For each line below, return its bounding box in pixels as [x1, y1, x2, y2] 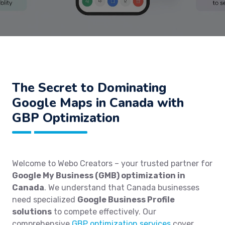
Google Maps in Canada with [12, 94, 184, 111]
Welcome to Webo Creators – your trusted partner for [12, 159, 212, 168]
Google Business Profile [77, 195, 175, 204]
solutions [12, 207, 52, 216]
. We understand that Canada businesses [44, 183, 199, 192]
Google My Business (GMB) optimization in [12, 171, 185, 180]
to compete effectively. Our [52, 207, 156, 216]
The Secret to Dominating [12, 79, 167, 96]
